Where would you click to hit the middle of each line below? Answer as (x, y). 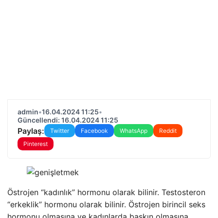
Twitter (60, 131)
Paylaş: (31, 131)
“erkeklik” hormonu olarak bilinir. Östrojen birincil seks (106, 204)
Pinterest (36, 144)
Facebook (94, 131)
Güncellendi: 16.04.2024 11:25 (68, 120)
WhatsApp (134, 131)
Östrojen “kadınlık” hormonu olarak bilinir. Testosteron (106, 192)
